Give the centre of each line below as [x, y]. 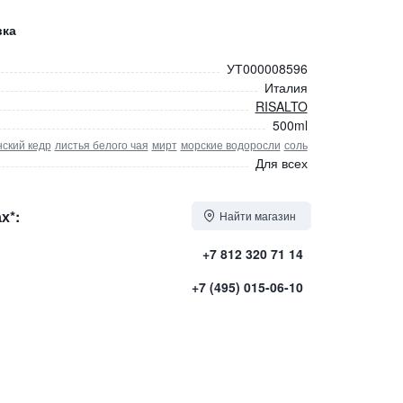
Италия [286, 87]
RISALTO [281, 106]
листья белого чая [101, 144]
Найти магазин [257, 215]
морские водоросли [230, 144]
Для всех [281, 163]
